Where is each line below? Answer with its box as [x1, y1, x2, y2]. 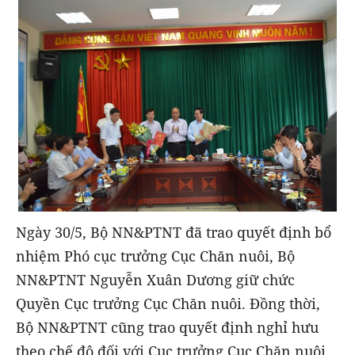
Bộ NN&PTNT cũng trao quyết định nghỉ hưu [16, 317, 319, 337]
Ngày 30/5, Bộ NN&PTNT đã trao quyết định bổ [16, 222, 331, 242]
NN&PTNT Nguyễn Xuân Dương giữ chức [16, 269, 295, 289]
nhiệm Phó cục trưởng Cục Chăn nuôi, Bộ [16, 246, 295, 265]
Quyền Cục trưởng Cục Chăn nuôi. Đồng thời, [16, 293, 320, 313]
